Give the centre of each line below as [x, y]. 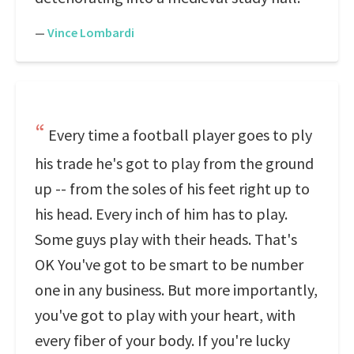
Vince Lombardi [91, 32]
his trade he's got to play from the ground [174, 163]
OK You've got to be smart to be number [169, 264]
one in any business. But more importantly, [176, 290]
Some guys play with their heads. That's [166, 239]
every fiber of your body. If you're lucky [162, 340]
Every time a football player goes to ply [180, 135]
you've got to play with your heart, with [165, 315]
